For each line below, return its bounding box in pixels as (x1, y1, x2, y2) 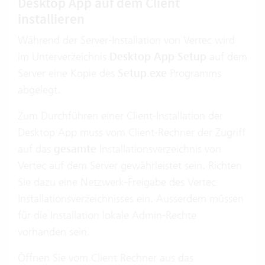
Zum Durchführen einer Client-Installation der (18, 109, 223, 123)
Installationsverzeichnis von (99, 142, 221, 156)
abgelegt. (18, 83, 60, 97)
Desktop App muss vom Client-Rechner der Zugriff (18, 125, 245, 140)
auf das (18, 142, 54, 156)
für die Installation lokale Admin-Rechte (18, 208, 196, 222)
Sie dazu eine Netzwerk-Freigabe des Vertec (18, 175, 216, 189)
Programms (167, 66, 221, 80)
